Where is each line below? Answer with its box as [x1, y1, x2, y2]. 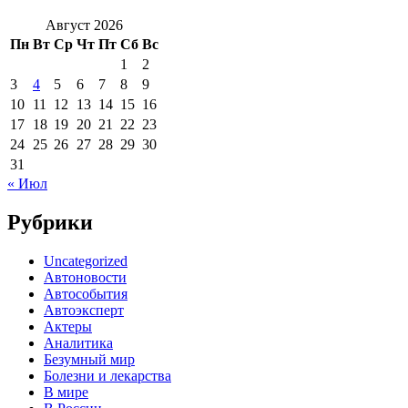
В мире [44, 384, 88, 401]
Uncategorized [44, 253, 127, 270]
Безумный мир [44, 352, 135, 368]
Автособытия [44, 286, 127, 302]
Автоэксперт [44, 302, 124, 319]
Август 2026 [46, 17, 123, 34]
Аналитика [44, 335, 113, 352]
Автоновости [44, 270, 127, 286]
